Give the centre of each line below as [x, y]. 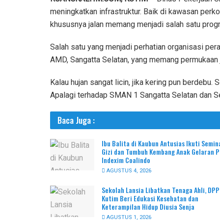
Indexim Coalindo [127, 160]
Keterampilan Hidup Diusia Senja [148, 206]
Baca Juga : [76, 120]
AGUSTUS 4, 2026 [128, 170]
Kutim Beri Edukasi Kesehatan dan [150, 198]
